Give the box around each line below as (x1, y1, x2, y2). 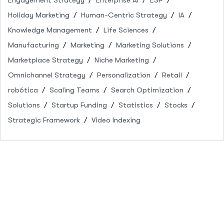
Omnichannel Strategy (8, 70, 85, 79)
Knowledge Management (8, 25, 92, 34)
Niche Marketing (94, 55, 149, 64)
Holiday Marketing (8, 10, 69, 19)
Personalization (97, 70, 150, 79)
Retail (162, 70, 182, 79)
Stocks (164, 100, 187, 109)
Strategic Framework (8, 115, 80, 124)
